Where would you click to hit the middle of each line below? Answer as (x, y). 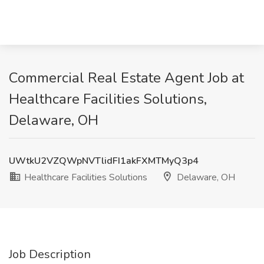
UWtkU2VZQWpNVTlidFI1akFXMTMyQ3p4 (104, 161)
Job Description (50, 254)
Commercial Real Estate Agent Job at (126, 78)
